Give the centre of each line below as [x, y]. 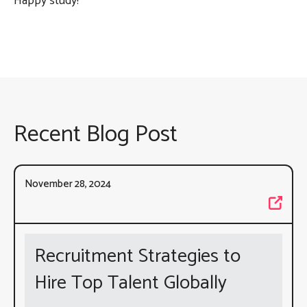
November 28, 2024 [68, 184]
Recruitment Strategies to [137, 256]
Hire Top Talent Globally [131, 283]
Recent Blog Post [96, 134]
